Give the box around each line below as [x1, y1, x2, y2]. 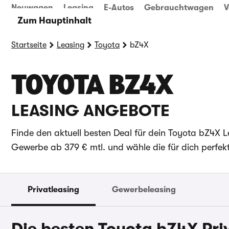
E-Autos [104, 3, 134, 12]
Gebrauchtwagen [144, 3, 214, 12]
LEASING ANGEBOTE [11, 101, 170, 120]
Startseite [11, 40, 47, 50]
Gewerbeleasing [112, 185, 176, 194]
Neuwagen [11, 3, 53, 12]
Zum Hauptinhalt [17, 15, 91, 26]
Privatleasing [28, 185, 79, 194]
